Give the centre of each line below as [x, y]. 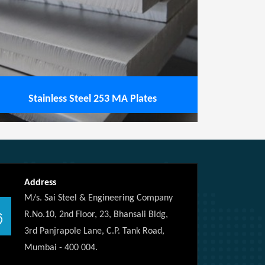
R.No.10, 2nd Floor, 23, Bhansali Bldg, [96, 215]
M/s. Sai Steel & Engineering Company [98, 198]
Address [40, 183]
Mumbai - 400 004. [61, 248]
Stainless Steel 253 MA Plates [92, 99]
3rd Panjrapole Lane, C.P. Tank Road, [94, 231]
